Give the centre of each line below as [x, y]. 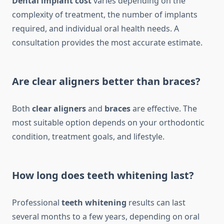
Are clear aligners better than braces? [106, 81]
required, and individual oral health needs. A [95, 29]
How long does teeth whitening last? [103, 175]
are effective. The [164, 109]
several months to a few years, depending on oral [106, 217]
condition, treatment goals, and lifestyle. [88, 137]
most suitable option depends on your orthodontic [108, 123]
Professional [37, 203]
